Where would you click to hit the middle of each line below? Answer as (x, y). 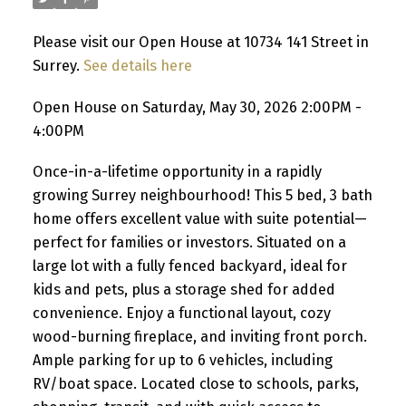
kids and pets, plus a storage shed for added (184, 290)
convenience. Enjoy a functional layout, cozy (181, 314)
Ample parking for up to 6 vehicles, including (182, 361)
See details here (137, 65)
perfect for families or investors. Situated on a (189, 243)
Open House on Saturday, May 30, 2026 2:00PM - (197, 107)
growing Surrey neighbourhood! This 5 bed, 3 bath (202, 196)
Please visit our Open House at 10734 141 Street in (200, 42)
